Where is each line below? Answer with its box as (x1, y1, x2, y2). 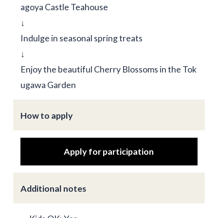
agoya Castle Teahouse (20, 1, 108, 13)
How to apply (20, 110, 73, 121)
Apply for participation (64, 146, 154, 157)
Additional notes (20, 183, 86, 194)
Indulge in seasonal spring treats (20, 33, 143, 44)
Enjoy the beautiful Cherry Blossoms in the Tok (20, 64, 197, 75)
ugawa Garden (20, 79, 76, 91)
